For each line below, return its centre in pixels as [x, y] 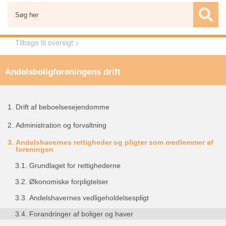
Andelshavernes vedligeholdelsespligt [89, 198]
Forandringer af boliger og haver [81, 214]
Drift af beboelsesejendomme [63, 107]
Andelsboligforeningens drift [63, 72]
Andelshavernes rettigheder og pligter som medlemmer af [115, 142]
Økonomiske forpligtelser [69, 182]
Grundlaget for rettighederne [75, 165]
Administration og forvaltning [61, 125]
